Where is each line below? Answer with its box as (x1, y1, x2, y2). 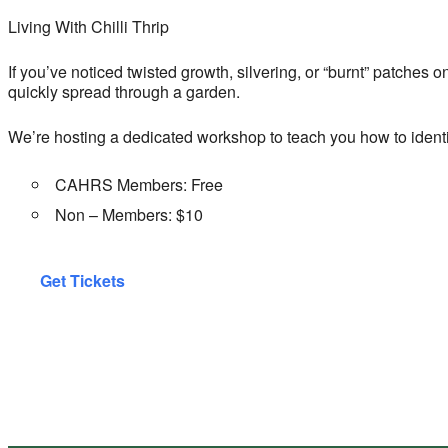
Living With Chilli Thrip (8, 14, 169, 38)
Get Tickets (40, 268, 125, 292)
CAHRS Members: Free (55, 172, 223, 196)
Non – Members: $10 (55, 202, 203, 226)
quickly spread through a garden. (8, 79, 240, 103)
